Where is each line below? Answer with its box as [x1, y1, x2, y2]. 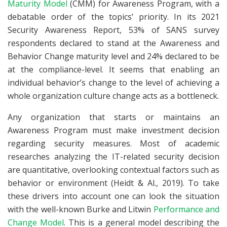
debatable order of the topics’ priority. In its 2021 [8, 11, 219, 22]
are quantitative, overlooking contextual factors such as [8, 164, 219, 175]
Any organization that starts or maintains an [8, 111, 219, 123]
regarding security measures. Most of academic [8, 137, 219, 149]
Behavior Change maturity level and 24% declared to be [8, 50, 219, 62]
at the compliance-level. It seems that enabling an [8, 63, 219, 75]
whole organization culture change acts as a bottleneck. [8, 90, 219, 101]
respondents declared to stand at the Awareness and [8, 37, 219, 49]
